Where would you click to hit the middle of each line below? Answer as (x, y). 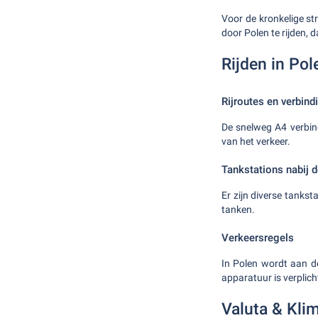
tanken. (238, 209)
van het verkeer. (256, 141)
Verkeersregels (258, 238)
